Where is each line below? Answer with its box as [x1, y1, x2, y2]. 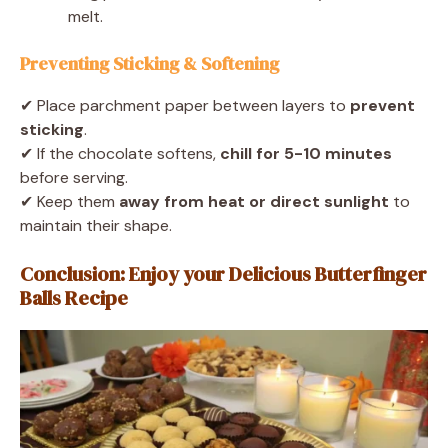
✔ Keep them [20, 191, 119, 213]
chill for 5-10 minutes [220, 143, 392, 165]
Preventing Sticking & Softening [20, 51, 279, 77]
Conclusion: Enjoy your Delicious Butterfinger [20, 260, 427, 289]
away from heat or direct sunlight [119, 191, 389, 213]
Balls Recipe [20, 284, 128, 313]
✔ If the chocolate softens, [20, 143, 220, 165]
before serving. [20, 167, 128, 189]
